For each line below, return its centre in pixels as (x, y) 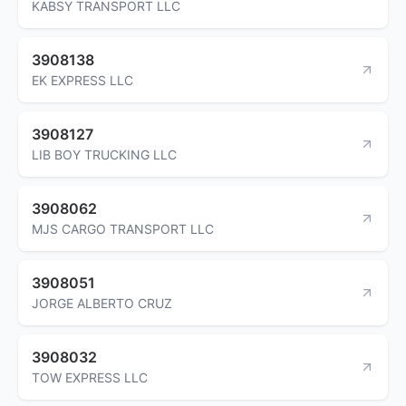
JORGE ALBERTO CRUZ (102, 303)
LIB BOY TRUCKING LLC (104, 154)
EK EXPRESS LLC (82, 80)
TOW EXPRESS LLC (90, 377)
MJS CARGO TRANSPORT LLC (123, 228)
